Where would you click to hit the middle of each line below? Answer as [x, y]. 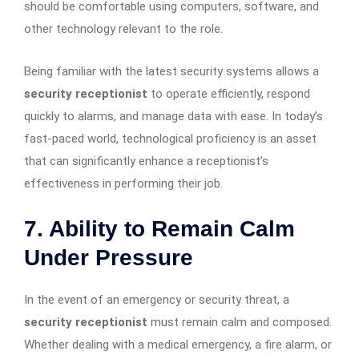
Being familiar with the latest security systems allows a [171, 71]
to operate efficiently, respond [229, 93]
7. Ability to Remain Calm [159, 228]
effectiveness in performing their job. [123, 183]
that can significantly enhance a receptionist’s [146, 161]
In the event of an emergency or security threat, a [157, 299]
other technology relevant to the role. [123, 28]
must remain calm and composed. [240, 322]
